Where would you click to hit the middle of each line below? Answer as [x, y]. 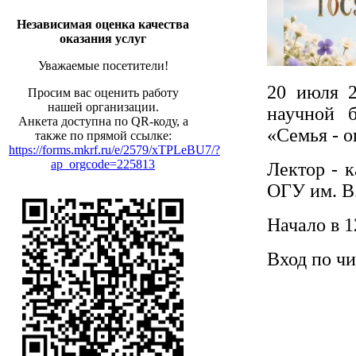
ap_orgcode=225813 [103, 164]
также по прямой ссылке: [103, 135]
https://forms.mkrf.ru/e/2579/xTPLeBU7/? [114, 150]
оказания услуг [103, 39]
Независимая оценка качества [103, 24]
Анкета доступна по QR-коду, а [103, 121]
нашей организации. [103, 107]
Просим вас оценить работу [103, 93]
